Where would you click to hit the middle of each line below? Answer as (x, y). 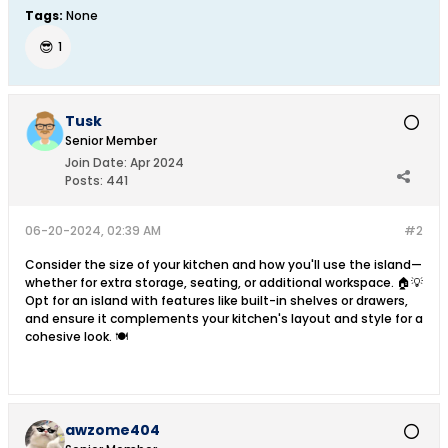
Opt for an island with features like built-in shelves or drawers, (216, 300)
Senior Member (111, 140)
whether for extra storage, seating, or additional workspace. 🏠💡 (224, 282)
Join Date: (96, 162)
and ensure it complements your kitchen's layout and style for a (224, 318)
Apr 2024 (157, 162)
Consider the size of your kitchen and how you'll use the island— (223, 264)
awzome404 (112, 430)
